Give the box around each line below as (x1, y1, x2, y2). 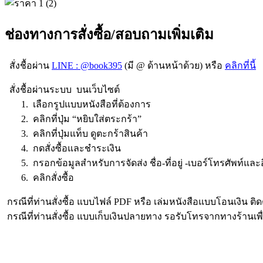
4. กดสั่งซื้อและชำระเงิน (5, 143, 121, 154)
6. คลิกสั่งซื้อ (5, 173, 74, 183)
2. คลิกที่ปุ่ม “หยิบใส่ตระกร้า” (5, 114, 141, 124)
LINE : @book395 (52, 60, 122, 71)
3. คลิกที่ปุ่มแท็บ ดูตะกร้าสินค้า (5, 129, 148, 139)
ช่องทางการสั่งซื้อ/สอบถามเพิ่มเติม (5, 27, 214, 43)
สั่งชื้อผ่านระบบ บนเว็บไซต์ (9, 85, 120, 95)
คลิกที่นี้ (225, 60, 256, 71)
